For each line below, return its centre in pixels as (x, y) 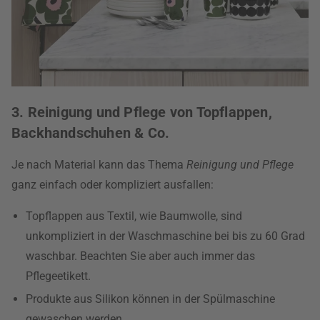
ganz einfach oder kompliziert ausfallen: (112, 185)
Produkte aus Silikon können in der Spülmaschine (150, 299)
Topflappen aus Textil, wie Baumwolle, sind (134, 216)
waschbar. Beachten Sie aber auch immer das (140, 256)
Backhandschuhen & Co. (91, 133)
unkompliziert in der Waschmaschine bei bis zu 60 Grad (165, 236)
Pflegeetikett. (58, 276)
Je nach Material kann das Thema (99, 165)
